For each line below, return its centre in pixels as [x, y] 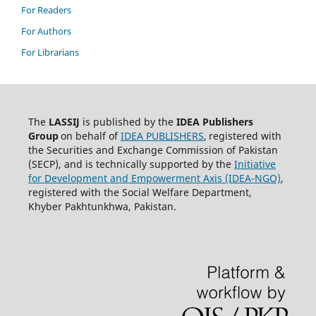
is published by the [128, 122]
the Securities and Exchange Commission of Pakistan [153, 150]
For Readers [46, 10]
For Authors [46, 31]
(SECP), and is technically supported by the [131, 164]
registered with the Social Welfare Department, [140, 193]
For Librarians [50, 53]
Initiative [255, 164]
